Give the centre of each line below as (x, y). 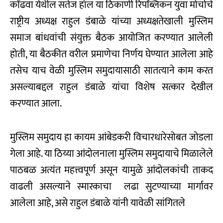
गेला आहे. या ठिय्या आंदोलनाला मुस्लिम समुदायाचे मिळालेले (111, 154)
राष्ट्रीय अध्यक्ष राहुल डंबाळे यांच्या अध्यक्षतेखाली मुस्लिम (111, 22)
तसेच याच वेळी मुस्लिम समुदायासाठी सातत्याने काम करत (111, 71)
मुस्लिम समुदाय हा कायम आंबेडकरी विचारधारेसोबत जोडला (111, 138)
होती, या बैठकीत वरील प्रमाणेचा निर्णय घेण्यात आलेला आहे (111, 55)
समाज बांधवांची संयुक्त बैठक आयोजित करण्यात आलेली (111, 38)
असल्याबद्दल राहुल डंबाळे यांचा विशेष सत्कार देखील (111, 87)
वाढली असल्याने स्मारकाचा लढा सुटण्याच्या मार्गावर (111, 187)
